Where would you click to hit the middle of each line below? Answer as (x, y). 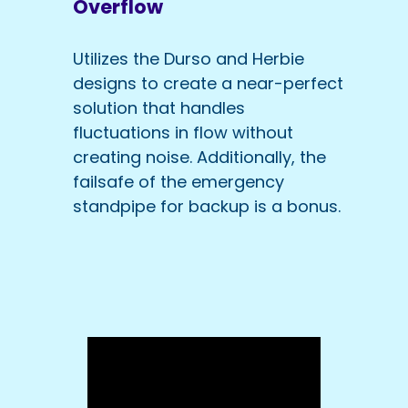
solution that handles (159, 108)
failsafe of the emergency (178, 182)
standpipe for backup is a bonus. (207, 207)
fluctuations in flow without (183, 133)
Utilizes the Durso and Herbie (189, 59)
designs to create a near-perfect (208, 84)
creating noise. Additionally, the (199, 158)
